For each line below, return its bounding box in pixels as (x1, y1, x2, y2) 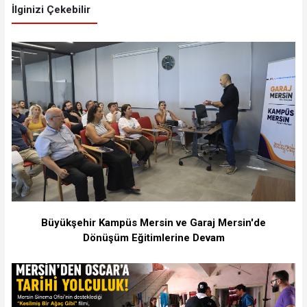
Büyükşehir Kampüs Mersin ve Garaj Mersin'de (41, 216, 266, 229)
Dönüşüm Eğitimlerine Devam (82, 231, 225, 244)
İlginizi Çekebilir (11, 3, 90, 16)
